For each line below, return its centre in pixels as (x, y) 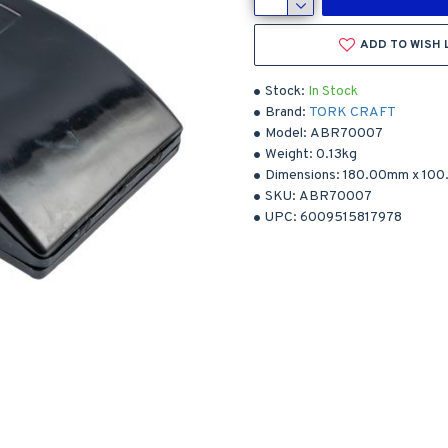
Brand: (285, 112)
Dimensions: (302, 175)
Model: (286, 133)
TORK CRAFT (352, 112)
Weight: (289, 154)
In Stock (333, 91)
